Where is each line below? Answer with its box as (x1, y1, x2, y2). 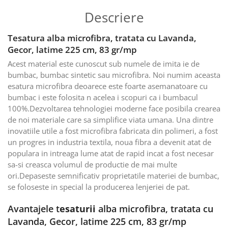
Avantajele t (8, 203, 60, 215)
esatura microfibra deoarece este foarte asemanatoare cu (8, 81, 208, 92)
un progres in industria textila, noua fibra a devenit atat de (8, 137, 211, 148)
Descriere (84, 8, 144, 27)
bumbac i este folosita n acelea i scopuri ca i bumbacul (8, 92, 198, 103)
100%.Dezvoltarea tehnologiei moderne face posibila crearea (8, 103, 220, 114)
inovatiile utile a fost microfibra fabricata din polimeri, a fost (8, 126, 218, 136)
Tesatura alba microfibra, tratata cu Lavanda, (8, 32, 196, 44)
